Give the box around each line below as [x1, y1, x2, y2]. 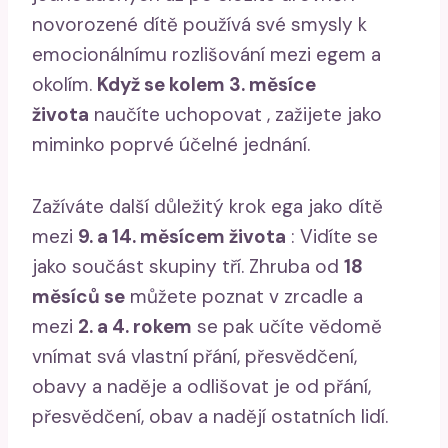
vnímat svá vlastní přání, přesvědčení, [32, 343, 357, 369]
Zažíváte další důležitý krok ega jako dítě [32, 193, 383, 219]
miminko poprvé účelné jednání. [32, 131, 310, 157]
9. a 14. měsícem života [78, 223, 286, 249]
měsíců [32, 283, 104, 309]
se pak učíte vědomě [192, 313, 382, 339]
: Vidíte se [286, 223, 378, 249]
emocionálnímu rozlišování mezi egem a [32, 41, 381, 67]
